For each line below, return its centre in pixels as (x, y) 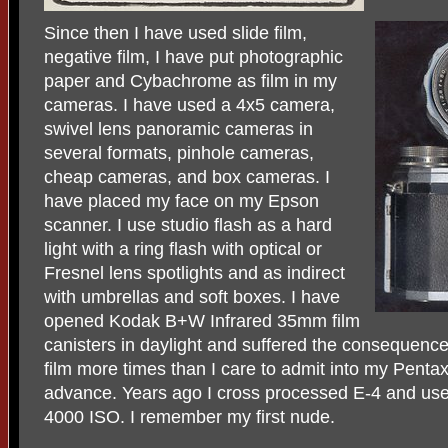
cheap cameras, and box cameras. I (187, 176)
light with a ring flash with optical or (183, 248)
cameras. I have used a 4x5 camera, (189, 104)
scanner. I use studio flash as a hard (188, 224)
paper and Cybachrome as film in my (190, 80)
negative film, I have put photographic (193, 56)
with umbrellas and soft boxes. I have (192, 296)
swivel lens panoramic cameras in (178, 128)
